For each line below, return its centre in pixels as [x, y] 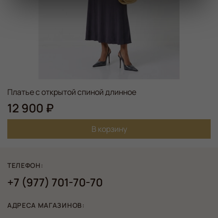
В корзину [109, 129]
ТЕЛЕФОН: [25, 166]
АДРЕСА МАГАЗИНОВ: [46, 206]
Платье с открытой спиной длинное [72, 92]
